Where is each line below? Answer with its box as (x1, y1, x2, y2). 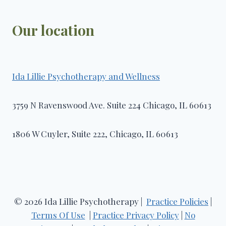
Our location (12, 21, 94, 39)
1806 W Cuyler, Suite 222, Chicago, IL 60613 (12, 128, 178, 139)
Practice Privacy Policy (92, 209, 179, 220)
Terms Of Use (31, 209, 85, 220)
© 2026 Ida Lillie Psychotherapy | (14, 196, 146, 207)
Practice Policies (146, 196, 208, 207)
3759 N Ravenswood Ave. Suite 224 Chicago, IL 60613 (12, 99, 211, 110)
